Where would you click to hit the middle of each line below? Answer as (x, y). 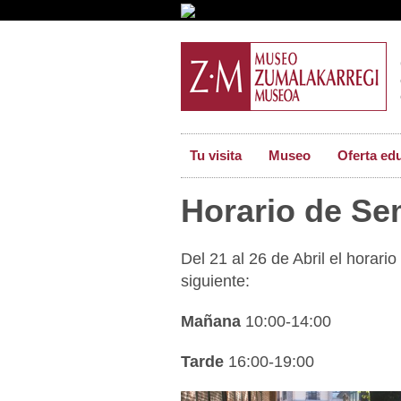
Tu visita (216, 155)
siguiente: (215, 281)
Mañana (211, 321)
